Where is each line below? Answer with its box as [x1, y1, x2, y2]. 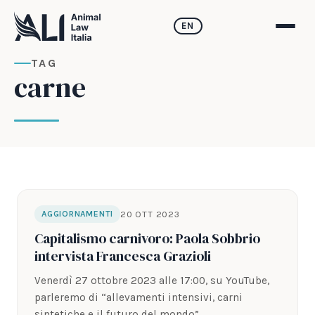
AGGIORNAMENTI [41, 209, 114, 219]
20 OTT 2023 [120, 208, 180, 219]
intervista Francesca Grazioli [34, 247, 211, 266]
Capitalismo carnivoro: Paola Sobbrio [34, 229, 260, 248]
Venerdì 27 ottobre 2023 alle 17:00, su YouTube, [34, 274, 269, 287]
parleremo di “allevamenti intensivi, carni [34, 291, 243, 304]
